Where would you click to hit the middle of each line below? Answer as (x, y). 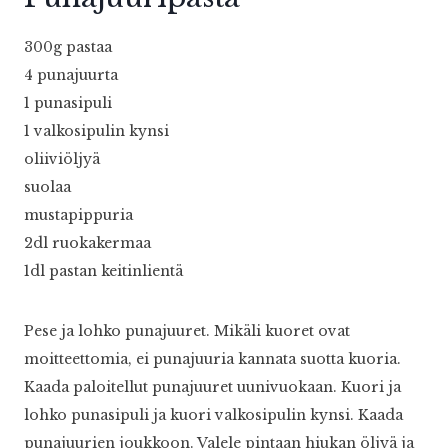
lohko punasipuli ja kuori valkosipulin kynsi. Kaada (213, 415)
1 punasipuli (68, 103)
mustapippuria (78, 215)
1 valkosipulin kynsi (96, 131)
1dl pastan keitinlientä (103, 271)
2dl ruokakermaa (87, 243)
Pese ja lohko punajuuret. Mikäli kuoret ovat (187, 331)
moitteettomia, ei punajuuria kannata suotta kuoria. (212, 359)
